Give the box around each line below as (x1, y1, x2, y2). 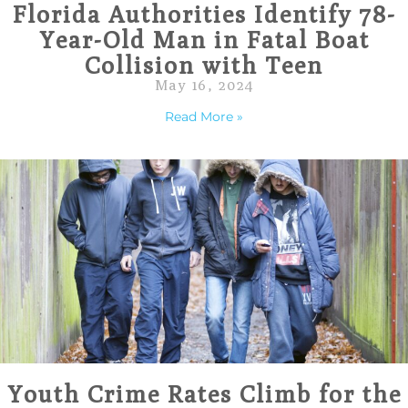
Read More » (165, 108, 243, 125)
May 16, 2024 (154, 76, 254, 94)
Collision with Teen (85, 51, 323, 79)
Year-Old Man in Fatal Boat (38, 25, 370, 54)
